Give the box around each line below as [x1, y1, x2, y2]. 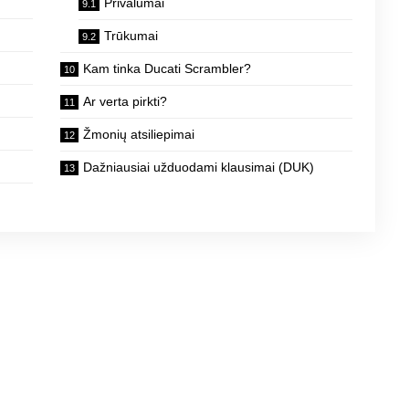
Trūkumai [103, 28, 158, 44]
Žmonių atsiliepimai [82, 127, 194, 142]
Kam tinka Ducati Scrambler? [82, 61, 251, 77]
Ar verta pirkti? [82, 94, 167, 110]
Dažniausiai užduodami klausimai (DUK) [82, 160, 314, 175]
